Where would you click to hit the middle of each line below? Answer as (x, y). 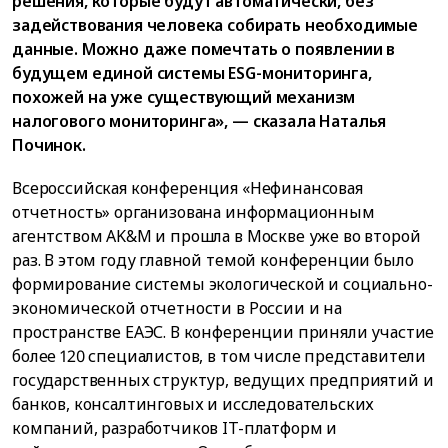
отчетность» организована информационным (193, 212)
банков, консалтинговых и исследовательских (193, 404)
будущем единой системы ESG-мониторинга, (192, 72)
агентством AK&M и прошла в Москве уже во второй (216, 236)
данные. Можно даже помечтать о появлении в (204, 48)
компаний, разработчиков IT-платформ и (175, 428)
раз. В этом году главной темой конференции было (213, 260)
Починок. (49, 144)
